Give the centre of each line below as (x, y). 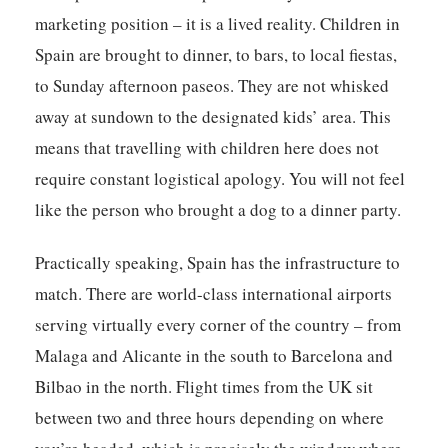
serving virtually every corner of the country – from (218, 325)
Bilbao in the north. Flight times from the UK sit (204, 387)
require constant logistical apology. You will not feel (220, 179)
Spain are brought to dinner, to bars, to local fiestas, (216, 55)
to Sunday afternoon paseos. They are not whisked (212, 86)
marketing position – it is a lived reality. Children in (218, 24)
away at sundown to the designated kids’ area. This (213, 117)
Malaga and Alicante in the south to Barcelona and (214, 356)
